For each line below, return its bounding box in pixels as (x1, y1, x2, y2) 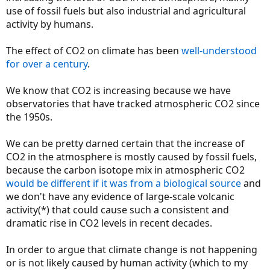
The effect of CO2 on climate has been (6, 43, 181, 57)
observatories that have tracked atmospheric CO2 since (6, 96, 260, 110)
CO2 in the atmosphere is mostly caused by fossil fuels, (6, 149, 257, 163)
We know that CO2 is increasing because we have (6, 83, 231, 97)
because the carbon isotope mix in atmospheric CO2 (6, 163, 245, 177)
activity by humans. (6, 17, 93, 31)
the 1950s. (6, 110, 52, 124)
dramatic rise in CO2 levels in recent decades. (6, 216, 212, 230)
